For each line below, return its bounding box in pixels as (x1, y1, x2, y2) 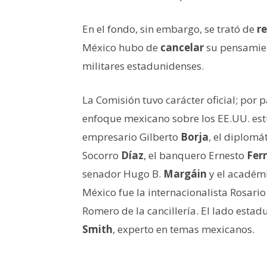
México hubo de (82, 40, 160, 54)
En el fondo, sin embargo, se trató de (82, 21, 257, 36)
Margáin (163, 166, 207, 181)
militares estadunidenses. (82, 58, 204, 73)
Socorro (82, 148, 121, 162)
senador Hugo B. (82, 166, 163, 181)
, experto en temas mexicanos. (113, 222, 254, 236)
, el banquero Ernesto (144, 148, 247, 162)
